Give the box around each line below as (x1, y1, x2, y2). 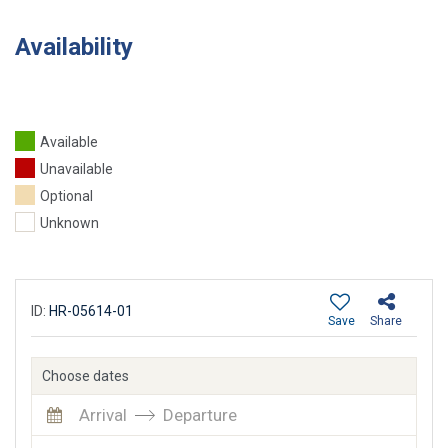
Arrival (79, 405, 127, 426)
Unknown (40, 215, 99, 232)
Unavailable (40, 161, 113, 178)
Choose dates (42, 368, 129, 385)
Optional (40, 188, 93, 205)
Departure (163, 405, 237, 426)
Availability (15, 33, 133, 62)
